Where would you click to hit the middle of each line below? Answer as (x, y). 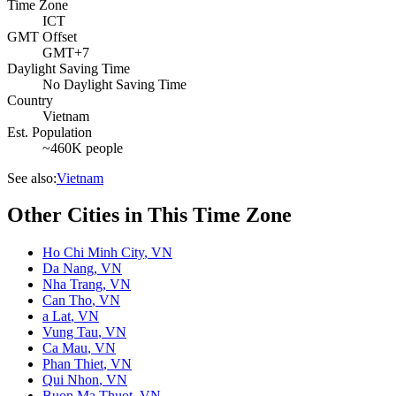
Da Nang (68, 269)
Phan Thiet (73, 364)
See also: (32, 178)
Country (30, 100)
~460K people (83, 148)
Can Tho (67, 301)
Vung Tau (70, 332)
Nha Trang (72, 285)
